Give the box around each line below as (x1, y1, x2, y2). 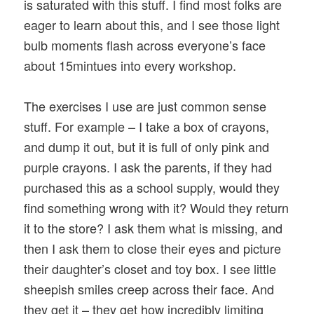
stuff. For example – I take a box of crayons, (24, 117, 270, 136)
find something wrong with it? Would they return (24, 198, 289, 217)
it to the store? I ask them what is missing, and (24, 219, 283, 238)
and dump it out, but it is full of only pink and (24, 137, 270, 156)
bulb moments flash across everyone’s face (24, 35, 266, 54)
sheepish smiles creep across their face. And (24, 280, 275, 299)
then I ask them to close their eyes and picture (24, 239, 282, 258)
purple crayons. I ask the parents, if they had (24, 158, 273, 177)
